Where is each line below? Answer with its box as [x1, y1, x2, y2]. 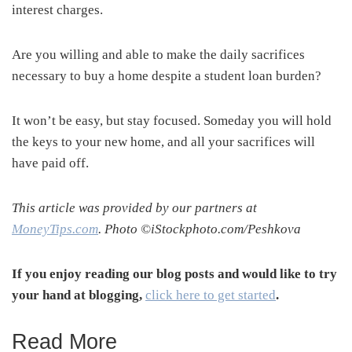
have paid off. [12, 155, 89, 170]
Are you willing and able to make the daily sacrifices [12, 46, 305, 62]
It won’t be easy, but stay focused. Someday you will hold [12, 112, 332, 128]
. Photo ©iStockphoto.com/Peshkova [98, 221, 301, 236]
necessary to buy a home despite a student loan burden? [12, 68, 321, 83]
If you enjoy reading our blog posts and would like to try [12, 266, 337, 281]
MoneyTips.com [12, 221, 98, 236]
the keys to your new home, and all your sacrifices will [12, 134, 315, 149]
